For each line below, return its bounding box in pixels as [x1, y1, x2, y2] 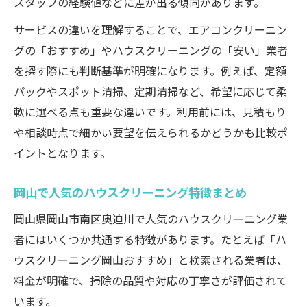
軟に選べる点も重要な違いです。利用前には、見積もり [14, 103, 286, 120]
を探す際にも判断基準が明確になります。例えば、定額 [14, 62, 286, 79]
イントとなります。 [14, 145, 111, 161]
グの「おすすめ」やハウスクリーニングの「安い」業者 [14, 42, 288, 58]
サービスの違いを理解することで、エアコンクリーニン [14, 21, 287, 38]
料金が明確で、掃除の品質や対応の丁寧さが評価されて [14, 272, 287, 288]
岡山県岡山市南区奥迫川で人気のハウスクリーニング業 [14, 210, 288, 227]
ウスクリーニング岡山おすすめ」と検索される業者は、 [14, 251, 288, 268]
